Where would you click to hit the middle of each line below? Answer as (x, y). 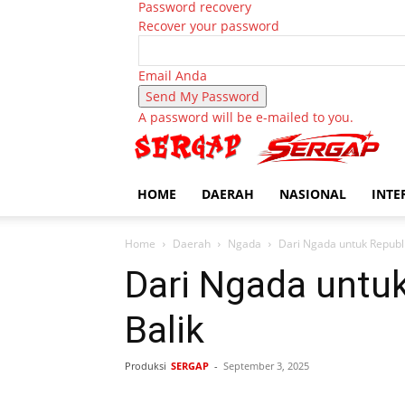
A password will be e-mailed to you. (246, 117)
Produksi (146, 366)
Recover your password (209, 26)
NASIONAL (313, 194)
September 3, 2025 (266, 366)
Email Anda (173, 75)
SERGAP (190, 366)
